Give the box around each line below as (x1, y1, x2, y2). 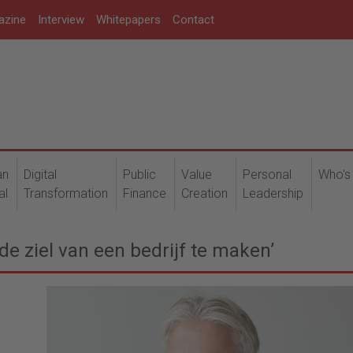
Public (123, 167, 156, 182)
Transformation (24, 186, 108, 201)
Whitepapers (96, 13, 161, 27)
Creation (181, 186, 228, 201)
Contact (173, 13, 214, 27)
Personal (243, 167, 292, 182)
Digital (24, 167, 57, 182)
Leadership (243, 186, 303, 201)
